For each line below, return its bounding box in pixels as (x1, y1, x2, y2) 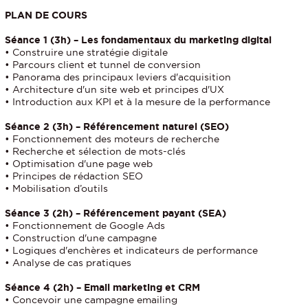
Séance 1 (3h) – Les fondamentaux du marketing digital (5, 34, 272, 46)
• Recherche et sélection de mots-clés (5, 146, 186, 157)
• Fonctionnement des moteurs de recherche (5, 133, 219, 145)
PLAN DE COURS (5, 10, 87, 21)
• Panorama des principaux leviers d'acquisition (5, 71, 231, 83)
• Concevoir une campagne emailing (5, 294, 177, 306)
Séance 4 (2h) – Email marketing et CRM (5, 282, 200, 294)
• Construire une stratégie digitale (5, 47, 168, 58)
